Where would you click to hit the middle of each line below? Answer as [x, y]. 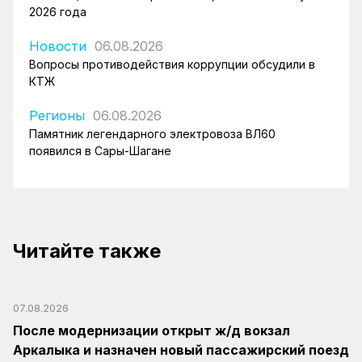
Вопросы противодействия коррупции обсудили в [172, 64]
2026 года [58, 11]
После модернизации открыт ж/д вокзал [152, 330]
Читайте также [87, 250]
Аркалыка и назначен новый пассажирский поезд [181, 349]
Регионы [57, 115]
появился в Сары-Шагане [100, 150]
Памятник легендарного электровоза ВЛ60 [152, 133]
